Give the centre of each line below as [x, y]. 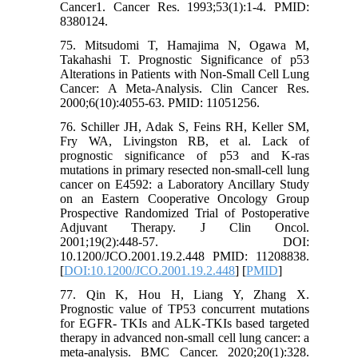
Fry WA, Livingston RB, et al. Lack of [185, 141]
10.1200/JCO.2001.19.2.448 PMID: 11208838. [185, 256]
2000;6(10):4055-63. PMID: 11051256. [160, 102]
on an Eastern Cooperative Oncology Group [185, 198]
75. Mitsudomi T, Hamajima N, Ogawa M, [185, 45]
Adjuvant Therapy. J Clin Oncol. [185, 227]
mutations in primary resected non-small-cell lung [185, 169]
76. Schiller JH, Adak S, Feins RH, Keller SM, [185, 126]
